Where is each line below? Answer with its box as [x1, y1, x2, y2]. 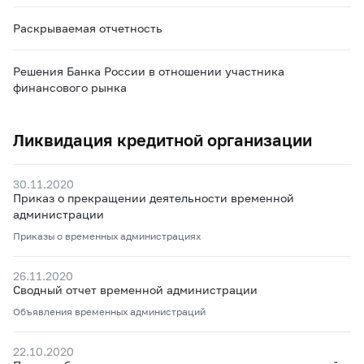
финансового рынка [13, 80, 127, 94]
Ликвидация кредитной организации [13, 130, 312, 149]
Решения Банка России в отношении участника [13, 64, 284, 78]
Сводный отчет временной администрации [13, 283, 258, 297]
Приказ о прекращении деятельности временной [13, 191, 294, 205]
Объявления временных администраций [13, 305, 206, 318]
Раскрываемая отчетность [13, 21, 162, 35]
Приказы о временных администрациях [13, 230, 201, 242]
